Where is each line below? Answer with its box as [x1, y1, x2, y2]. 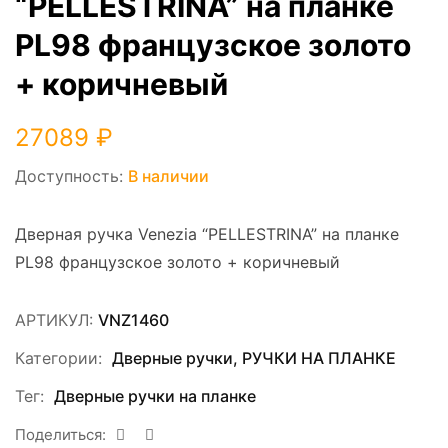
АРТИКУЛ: [15, 310, 98, 331]
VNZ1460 [98, 310, 169, 331]
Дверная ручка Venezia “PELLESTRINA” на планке [15, 224, 399, 245]
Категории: [15, 348, 102, 369]
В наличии [128, 166, 209, 187]
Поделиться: [15, 425, 106, 445]
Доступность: [15, 166, 123, 187]
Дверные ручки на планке [54, 386, 256, 407]
